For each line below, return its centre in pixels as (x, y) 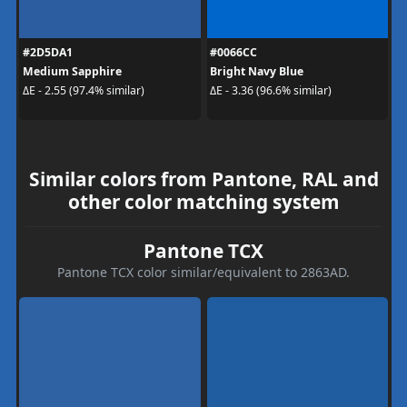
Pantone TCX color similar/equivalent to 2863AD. (203, 272)
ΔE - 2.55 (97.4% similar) (83, 90)
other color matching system (203, 201)
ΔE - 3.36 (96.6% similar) (271, 90)
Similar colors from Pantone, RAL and (203, 179)
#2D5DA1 (47, 52)
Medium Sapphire (72, 71)
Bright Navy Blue (257, 71)
